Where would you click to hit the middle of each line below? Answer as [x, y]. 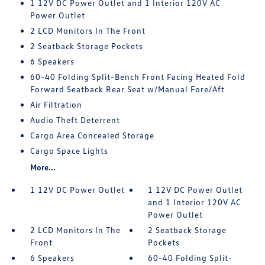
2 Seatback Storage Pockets [86, 46]
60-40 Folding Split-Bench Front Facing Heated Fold [138, 77]
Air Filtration [56, 104]
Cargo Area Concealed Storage [92, 135]
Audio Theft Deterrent [75, 120]
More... [43, 167]
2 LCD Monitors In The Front [88, 30]
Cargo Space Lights [69, 151]
